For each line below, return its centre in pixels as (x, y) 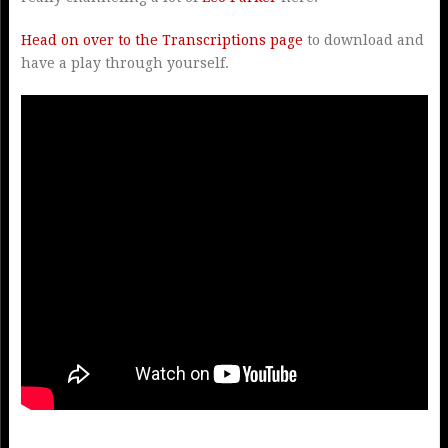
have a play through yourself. (124, 63)
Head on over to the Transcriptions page (161, 40)
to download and (363, 40)
